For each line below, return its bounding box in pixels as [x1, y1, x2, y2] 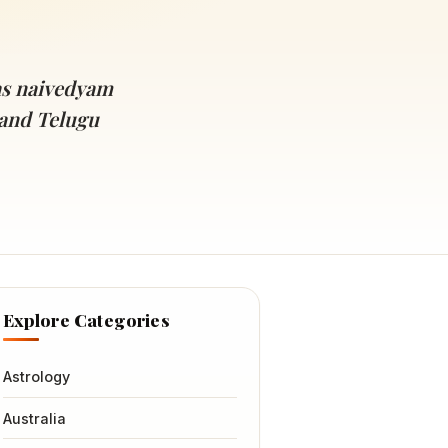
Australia [2, 409, 66, 427]
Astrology [2, 368, 70, 386]
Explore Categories [2, 307, 170, 331]
